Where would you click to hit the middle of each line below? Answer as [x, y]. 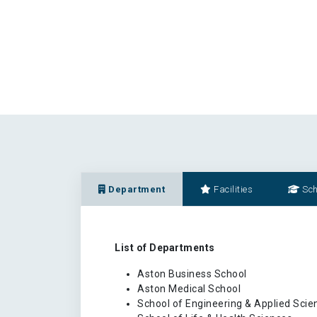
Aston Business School [192, 273]
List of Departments [165, 247]
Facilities [232, 189]
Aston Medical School [189, 288]
